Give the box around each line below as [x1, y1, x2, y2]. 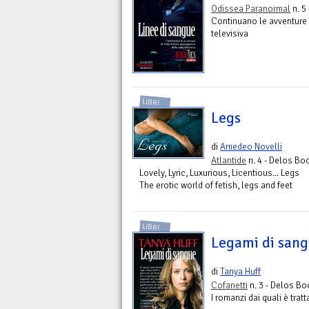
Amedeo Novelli [220, 141, 282, 153]
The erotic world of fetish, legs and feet [139, 179, 292, 192]
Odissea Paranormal [211, 3, 290, 15]
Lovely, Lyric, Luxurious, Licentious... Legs [139, 167, 299, 179]
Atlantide [211, 154, 246, 167]
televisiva [211, 28, 248, 40]
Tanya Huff [220, 265, 261, 277]
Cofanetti [211, 279, 248, 291]
